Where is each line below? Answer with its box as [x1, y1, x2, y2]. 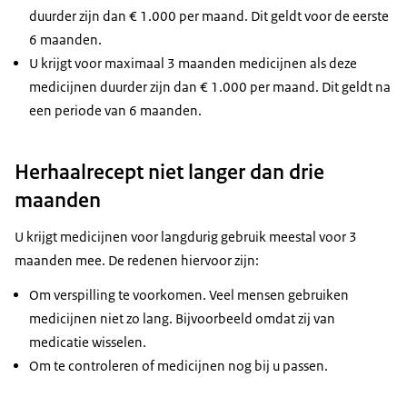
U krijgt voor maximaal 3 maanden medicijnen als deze [29, 55, 357, 73]
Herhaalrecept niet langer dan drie [15, 157, 324, 185]
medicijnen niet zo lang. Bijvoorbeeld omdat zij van [29, 309, 335, 327]
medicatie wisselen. [29, 333, 149, 351]
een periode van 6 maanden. [29, 102, 204, 120]
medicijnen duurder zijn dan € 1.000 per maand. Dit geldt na [29, 78, 391, 96]
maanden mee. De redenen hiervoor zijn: [15, 251, 259, 269]
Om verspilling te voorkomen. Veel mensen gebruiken [29, 285, 349, 303]
